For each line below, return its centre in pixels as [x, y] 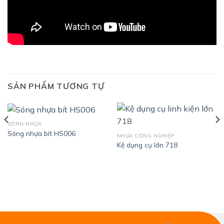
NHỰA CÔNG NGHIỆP [145, 135]
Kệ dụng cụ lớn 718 [147, 145]
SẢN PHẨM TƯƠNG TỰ [56, 86]
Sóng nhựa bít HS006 [41, 133]
